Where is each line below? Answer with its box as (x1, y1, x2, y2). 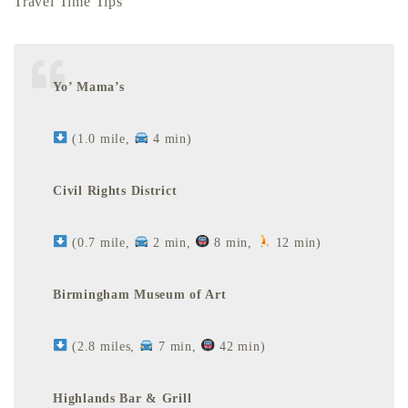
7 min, (154, 338, 201, 353)
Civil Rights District (53, 182, 178, 198)
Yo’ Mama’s (53, 78, 125, 94)
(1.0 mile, (67, 130, 135, 146)
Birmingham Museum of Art (53, 286, 227, 301)
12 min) (270, 234, 321, 250)
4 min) (148, 130, 192, 146)
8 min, (209, 234, 257, 250)
